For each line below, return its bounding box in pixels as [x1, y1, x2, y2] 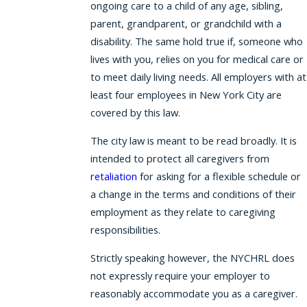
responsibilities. [90, 223, 160, 237]
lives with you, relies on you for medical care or [90, 52, 304, 66]
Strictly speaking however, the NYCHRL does [90, 250, 295, 265]
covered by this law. [90, 106, 180, 120]
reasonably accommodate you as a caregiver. [90, 286, 297, 300]
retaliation [90, 169, 137, 184]
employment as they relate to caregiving [90, 205, 275, 219]
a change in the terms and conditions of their [90, 187, 296, 201]
